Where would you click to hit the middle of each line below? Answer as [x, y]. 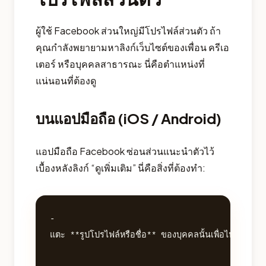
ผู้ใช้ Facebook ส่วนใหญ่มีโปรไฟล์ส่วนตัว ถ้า [128, 30]
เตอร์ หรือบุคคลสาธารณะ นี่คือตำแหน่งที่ [120, 64]
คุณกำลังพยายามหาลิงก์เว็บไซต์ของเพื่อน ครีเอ [132, 47]
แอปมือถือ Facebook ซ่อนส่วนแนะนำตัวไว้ [125, 151]
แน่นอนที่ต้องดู [66, 80]
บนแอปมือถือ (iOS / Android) [129, 118]
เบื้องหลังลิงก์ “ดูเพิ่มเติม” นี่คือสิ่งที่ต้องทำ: [121, 167]
